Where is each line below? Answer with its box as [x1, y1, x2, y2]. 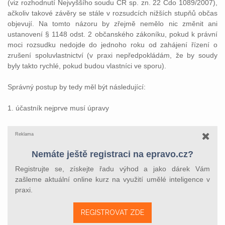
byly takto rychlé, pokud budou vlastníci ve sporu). [8, 62, 166, 70]
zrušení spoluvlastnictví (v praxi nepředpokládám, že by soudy [8, 51, 217, 59]
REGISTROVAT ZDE [81, 208, 144, 216]
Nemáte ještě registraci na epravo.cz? [32, 149, 193, 159]
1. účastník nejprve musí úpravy [8, 104, 109, 112]
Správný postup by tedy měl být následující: [8, 83, 146, 91]
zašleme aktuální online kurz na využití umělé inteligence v [15, 175, 210, 183]
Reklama [15, 132, 34, 137]
